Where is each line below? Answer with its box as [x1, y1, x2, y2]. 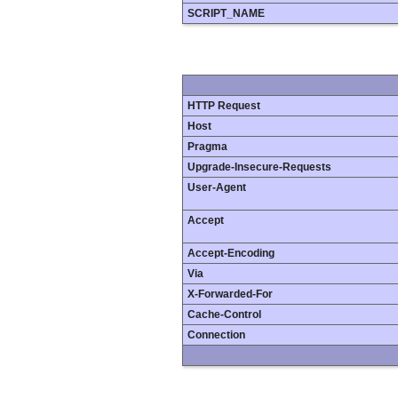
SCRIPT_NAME [187, 7, 265, 20]
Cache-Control [187, 307, 261, 321]
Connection [187, 328, 245, 341]
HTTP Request [187, 99, 260, 112]
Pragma [187, 139, 227, 153]
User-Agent [187, 180, 246, 194]
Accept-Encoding [187, 246, 275, 259]
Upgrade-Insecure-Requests [187, 160, 331, 173]
